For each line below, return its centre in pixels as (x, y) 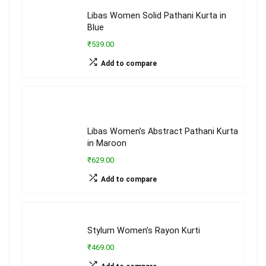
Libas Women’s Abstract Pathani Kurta (163, 132)
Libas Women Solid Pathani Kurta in (157, 16)
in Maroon (107, 144)
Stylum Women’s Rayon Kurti (144, 231)
